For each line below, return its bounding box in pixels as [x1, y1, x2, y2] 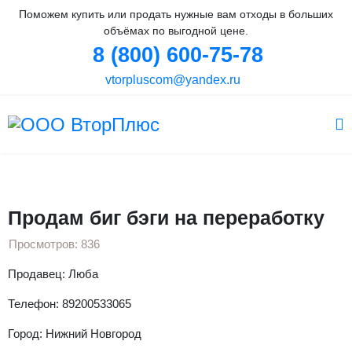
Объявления [128, 157, 196, 170]
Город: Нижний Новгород [8, 327, 141, 340]
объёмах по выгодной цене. [104, 24, 248, 37]
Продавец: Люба [8, 267, 98, 280]
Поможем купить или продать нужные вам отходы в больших [19, 8, 333, 20]
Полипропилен [212, 157, 291, 170]
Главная [68, 157, 112, 170]
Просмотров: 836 [9, 237, 100, 251]
